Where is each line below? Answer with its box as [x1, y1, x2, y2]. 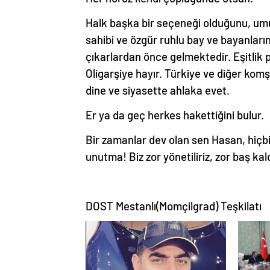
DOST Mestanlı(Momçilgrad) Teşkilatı [86, 198, 262, 213]
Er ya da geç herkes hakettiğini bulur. [86, 107, 264, 122]
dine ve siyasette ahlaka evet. [86, 83, 230, 97]
